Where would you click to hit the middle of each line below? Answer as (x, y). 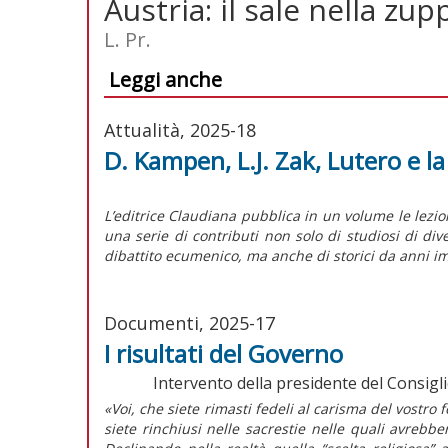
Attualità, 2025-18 (180, 129)
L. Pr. (127, 39)
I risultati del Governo (223, 353)
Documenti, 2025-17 (189, 322)
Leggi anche (165, 79)
